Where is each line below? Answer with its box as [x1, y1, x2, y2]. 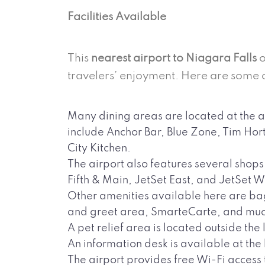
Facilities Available [67, 11, 169, 22]
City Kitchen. [67, 143, 133, 154]
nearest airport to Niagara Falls [89, 52, 257, 64]
